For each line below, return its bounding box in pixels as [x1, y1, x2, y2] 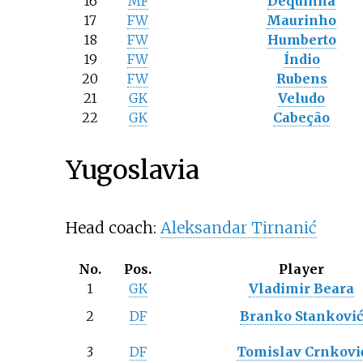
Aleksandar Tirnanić [160, 218, 317, 238]
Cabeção [273, 109, 331, 126]
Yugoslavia [65, 154, 199, 187]
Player [279, 261, 325, 278]
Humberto [267, 32, 336, 49]
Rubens [275, 70, 327, 88]
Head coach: [65, 218, 160, 238]
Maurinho [267, 12, 337, 29]
